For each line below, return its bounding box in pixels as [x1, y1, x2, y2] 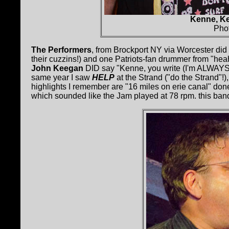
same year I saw [31, 73, 92, 82]
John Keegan [31, 64, 83, 73]
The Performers [31, 45, 91, 55]
